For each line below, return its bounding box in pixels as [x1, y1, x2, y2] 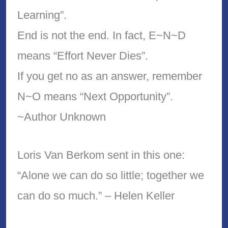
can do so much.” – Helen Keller [17, 189, 175, 203]
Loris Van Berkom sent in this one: [17, 149, 185, 162]
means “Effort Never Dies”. [17, 49, 148, 63]
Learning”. [17, 9, 67, 22]
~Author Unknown [17, 110, 106, 124]
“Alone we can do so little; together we [17, 169, 204, 182]
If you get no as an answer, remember [17, 70, 202, 83]
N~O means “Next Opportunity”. [17, 90, 173, 103]
